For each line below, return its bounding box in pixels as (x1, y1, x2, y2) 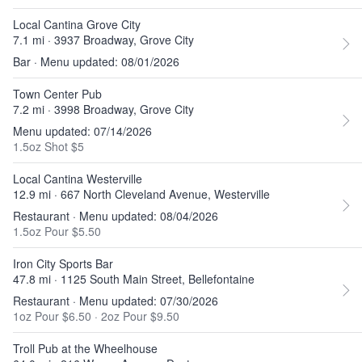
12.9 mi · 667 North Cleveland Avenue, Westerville (13, 186, 270, 202)
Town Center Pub (13, 86, 102, 102)
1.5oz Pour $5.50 (13, 223, 101, 239)
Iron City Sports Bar (13, 255, 113, 271)
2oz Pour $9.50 (101, 308, 179, 324)
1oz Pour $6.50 (13, 308, 95, 324)
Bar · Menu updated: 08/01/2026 (13, 53, 179, 69)
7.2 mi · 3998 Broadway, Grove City (13, 101, 194, 117)
